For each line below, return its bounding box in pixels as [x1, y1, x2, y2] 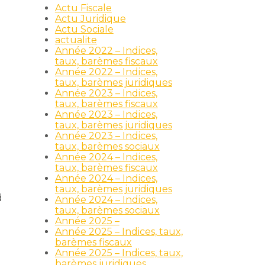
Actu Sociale [54, 24, 114, 35]
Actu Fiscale [54, 2, 112, 14]
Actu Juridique [54, 13, 126, 24]
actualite [54, 34, 97, 46]
